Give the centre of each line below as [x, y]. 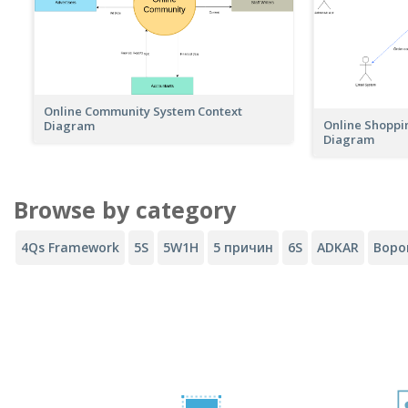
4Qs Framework [70, 247]
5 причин [243, 247]
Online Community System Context [143, 111]
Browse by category [125, 209]
